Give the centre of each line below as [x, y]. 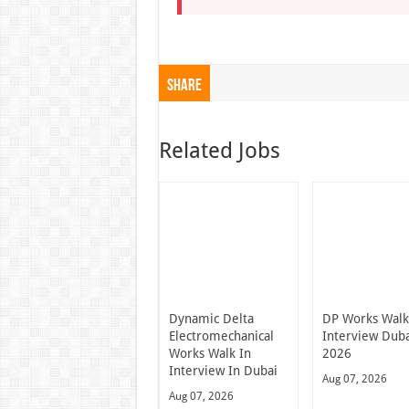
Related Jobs [219, 150]
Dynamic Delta [211, 318]
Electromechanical [221, 336]
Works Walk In [210, 353]
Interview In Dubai [223, 370]
